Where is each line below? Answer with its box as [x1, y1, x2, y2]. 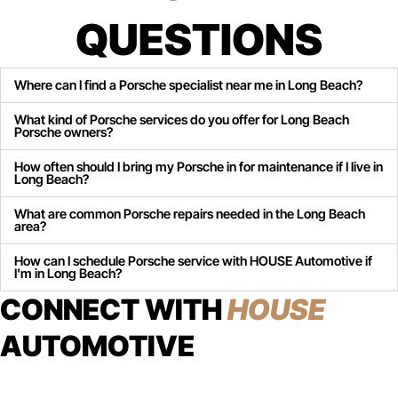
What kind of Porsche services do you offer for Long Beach [14, 112, 349, 129]
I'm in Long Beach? [14, 266, 122, 283]
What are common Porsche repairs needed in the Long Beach [14, 206, 365, 223]
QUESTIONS [76, 13, 322, 67]
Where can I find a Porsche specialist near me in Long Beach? [14, 77, 362, 94]
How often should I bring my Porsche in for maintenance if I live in [14, 159, 383, 176]
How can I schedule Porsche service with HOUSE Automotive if [14, 253, 372, 270]
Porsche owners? [14, 124, 113, 141]
